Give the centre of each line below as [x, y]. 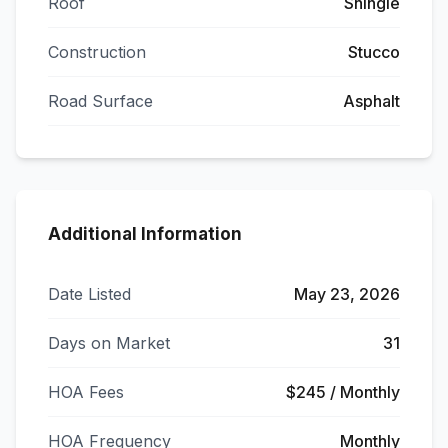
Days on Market [109, 343]
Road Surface [100, 101]
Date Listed [89, 294]
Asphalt [371, 101]
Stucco [374, 52]
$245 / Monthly [343, 392]
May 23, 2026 [347, 294]
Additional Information [145, 234]
